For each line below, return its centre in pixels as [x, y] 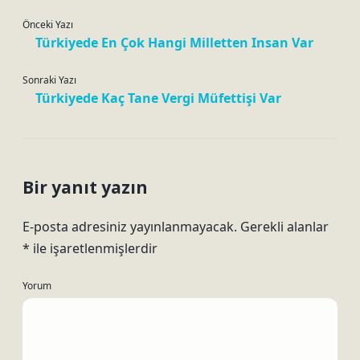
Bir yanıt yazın [85, 187]
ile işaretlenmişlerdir [94, 248]
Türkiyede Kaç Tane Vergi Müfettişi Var [158, 98]
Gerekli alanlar [284, 227]
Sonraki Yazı [49, 80]
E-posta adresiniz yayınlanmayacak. [130, 227]
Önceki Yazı [48, 25]
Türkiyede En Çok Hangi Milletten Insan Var [174, 43]
